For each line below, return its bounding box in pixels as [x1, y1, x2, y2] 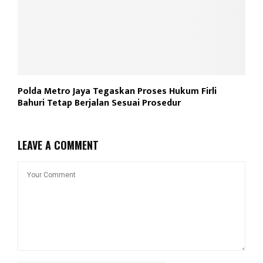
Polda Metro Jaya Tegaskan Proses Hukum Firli [18, 83, 217, 100]
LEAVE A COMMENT [18, 137, 99, 153]
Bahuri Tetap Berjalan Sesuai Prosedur [18, 95, 181, 112]
